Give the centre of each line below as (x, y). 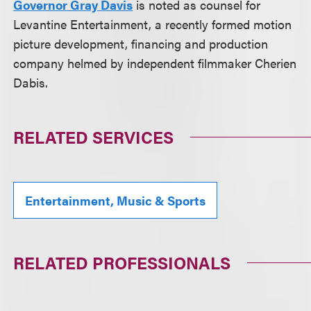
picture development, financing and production (141, 43)
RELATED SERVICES (94, 137)
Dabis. (31, 82)
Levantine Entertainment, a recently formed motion (153, 24)
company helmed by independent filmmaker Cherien (155, 63)
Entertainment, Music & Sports (116, 200)
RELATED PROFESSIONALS (122, 262)
